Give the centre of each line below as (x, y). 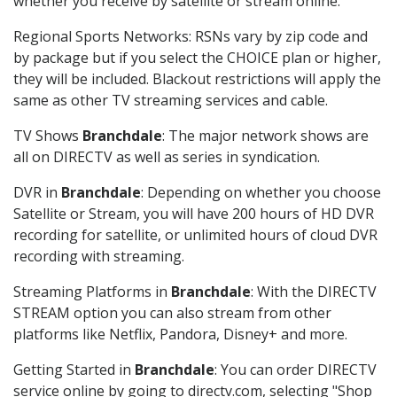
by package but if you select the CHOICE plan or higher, (197, 58)
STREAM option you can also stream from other (172, 313)
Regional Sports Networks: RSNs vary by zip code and (191, 37)
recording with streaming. (99, 257)
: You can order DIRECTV (296, 370)
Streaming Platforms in (92, 292)
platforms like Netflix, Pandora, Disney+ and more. (180, 335)
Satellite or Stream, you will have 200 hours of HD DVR (194, 214)
